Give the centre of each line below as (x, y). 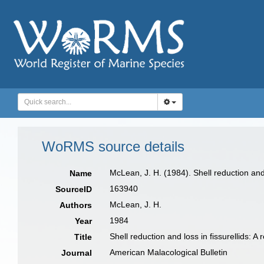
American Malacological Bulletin (169, 252)
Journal (77, 253)
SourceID (74, 189)
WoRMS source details (113, 146)
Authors (76, 205)
